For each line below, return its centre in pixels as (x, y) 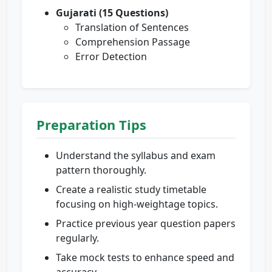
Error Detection (111, 57)
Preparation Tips (91, 125)
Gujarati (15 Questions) (112, 13)
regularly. (77, 238)
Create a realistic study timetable (131, 190)
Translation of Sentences (132, 28)
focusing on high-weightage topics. (137, 204)
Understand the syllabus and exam (136, 156)
